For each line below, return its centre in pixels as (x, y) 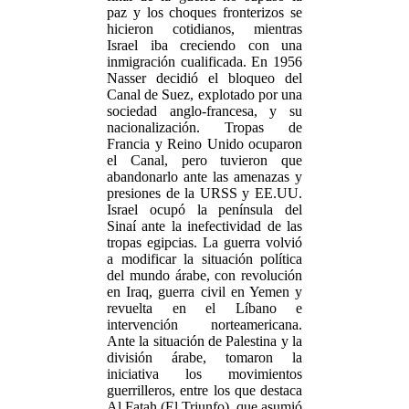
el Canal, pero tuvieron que (204, 160)
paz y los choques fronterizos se (204, 12)
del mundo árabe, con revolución (204, 275)
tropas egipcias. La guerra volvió (204, 242)
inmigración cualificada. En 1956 (204, 62)
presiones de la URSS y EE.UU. (204, 193)
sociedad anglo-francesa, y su (204, 111)
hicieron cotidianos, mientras (204, 29)
